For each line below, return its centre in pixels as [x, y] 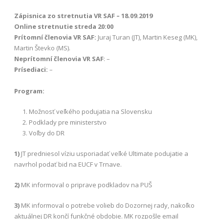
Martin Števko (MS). [42, 48]
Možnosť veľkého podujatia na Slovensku [90, 111]
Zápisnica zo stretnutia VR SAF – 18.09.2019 [83, 15]
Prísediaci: [31, 69]
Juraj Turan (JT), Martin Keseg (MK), [147, 37]
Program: [29, 91]
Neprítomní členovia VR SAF [59, 58]
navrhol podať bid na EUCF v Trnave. [68, 164]
